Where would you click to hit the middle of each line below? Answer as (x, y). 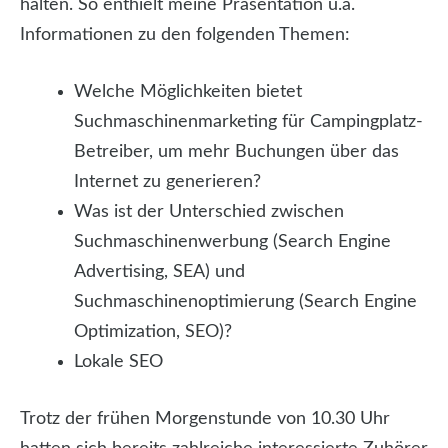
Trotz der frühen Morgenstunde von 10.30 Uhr (205, 419)
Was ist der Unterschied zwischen (209, 212)
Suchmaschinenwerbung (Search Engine (232, 242)
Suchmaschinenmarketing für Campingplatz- (248, 122)
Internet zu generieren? (167, 182)
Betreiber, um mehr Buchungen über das (236, 152)
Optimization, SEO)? (153, 332)
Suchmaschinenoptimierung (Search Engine (245, 302)
